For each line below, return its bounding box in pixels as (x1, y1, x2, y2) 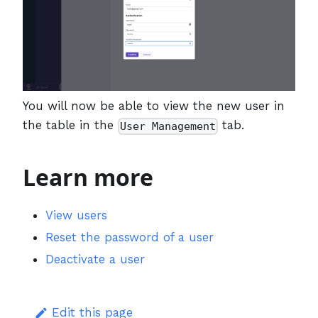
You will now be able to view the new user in (23, 99, 285, 114)
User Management (120, 119, 216, 133)
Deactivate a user (45, 252, 145, 267)
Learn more (23, 162, 153, 193)
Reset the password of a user (45, 230, 214, 245)
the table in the (23, 118, 118, 133)
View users (45, 208, 107, 223)
